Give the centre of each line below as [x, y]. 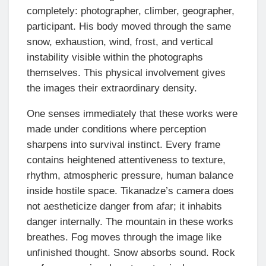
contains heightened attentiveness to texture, [126, 160]
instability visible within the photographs [115, 58]
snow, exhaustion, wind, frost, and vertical [120, 42]
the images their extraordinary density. [112, 88]
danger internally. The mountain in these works [130, 222]
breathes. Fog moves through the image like [124, 237]
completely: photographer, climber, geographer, [131, 11]
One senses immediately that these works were [132, 114]
